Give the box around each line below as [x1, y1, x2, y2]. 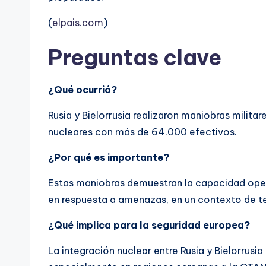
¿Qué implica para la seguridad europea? [48, 219, 250, 232]
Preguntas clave [48, 44, 221, 72]
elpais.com [52, 17, 103, 29]
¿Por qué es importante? [48, 151, 169, 164]
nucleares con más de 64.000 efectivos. [48, 126, 237, 138]
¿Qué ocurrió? [48, 84, 117, 96]
